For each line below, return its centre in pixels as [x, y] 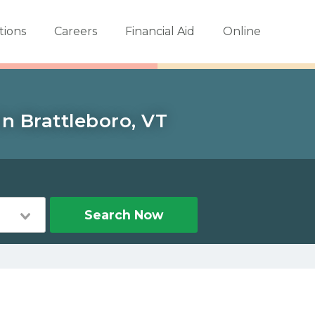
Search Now [123, 215]
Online [242, 31]
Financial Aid [160, 31]
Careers [75, 31]
